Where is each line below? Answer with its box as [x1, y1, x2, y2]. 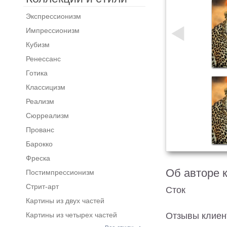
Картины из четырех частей [25, 211, 117, 219]
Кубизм [25, 41, 50, 49]
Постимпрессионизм [25, 168, 94, 176]
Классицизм [25, 83, 65, 91]
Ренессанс [25, 55, 61, 63]
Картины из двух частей [25, 197, 104, 205]
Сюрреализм [25, 111, 69, 120]
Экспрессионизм [25, 12, 81, 20]
